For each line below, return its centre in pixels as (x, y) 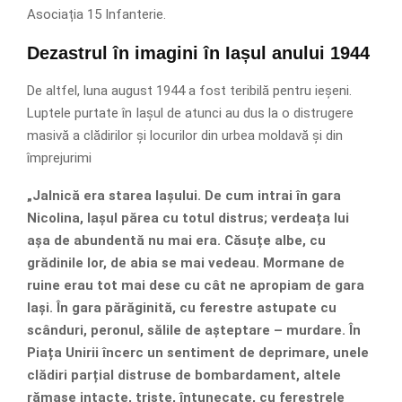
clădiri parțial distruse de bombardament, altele (184, 375)
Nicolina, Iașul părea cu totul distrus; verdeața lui (188, 218)
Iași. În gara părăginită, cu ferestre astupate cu (182, 307)
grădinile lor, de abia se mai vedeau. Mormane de (186, 262)
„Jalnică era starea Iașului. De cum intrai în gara (184, 195)
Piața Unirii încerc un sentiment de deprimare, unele (198, 352)
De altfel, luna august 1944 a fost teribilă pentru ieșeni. (189, 90)
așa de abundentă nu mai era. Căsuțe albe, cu (176, 240)
